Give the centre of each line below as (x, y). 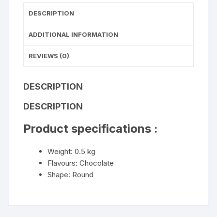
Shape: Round (71, 174)
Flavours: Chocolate (81, 163)
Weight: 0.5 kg (72, 151)
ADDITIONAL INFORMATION (74, 34)
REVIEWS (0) (49, 55)
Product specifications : (91, 128)
